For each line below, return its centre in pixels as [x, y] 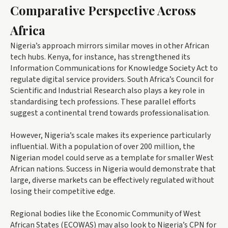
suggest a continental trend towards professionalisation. [110, 113]
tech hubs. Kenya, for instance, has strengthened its [100, 57]
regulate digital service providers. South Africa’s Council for [112, 80]
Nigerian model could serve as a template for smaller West [112, 158]
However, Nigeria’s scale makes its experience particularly [110, 136]
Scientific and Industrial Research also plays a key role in [107, 91]
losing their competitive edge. [63, 192]
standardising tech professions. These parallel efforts [103, 102]
